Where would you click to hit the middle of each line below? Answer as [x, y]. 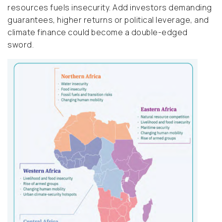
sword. [21, 45]
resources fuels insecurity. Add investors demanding [110, 8]
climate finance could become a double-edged [98, 32]
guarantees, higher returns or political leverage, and [108, 20]
